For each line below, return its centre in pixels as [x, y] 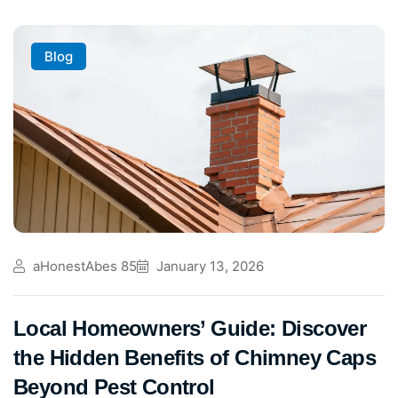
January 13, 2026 [208, 267]
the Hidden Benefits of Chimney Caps [195, 358]
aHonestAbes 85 [83, 267]
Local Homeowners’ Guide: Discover [190, 329]
